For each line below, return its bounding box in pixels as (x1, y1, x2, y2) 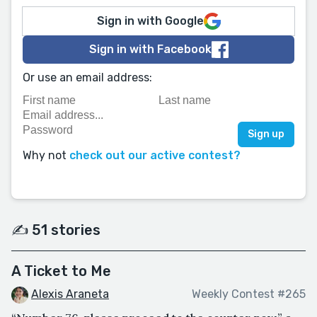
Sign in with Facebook (88, 42, 212, 56)
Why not (23, 149, 69, 162)
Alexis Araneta (31, 287, 109, 301)
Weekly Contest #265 (192, 287, 306, 301)
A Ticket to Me (11, 263, 111, 279)
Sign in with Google (96, 14, 204, 28)
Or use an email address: (23, 71, 152, 84)
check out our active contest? (69, 149, 241, 162)
